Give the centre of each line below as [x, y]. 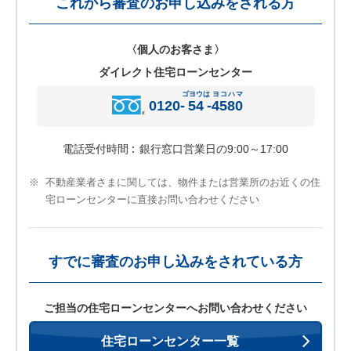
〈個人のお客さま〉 [175, 50]
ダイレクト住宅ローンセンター [175, 72]
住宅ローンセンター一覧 [170, 342]
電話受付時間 [96, 149]
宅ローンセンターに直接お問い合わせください [152, 200]
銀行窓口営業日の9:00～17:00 [214, 149]
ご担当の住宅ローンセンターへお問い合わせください [175, 308]
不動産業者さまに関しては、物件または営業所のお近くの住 [183, 183]
